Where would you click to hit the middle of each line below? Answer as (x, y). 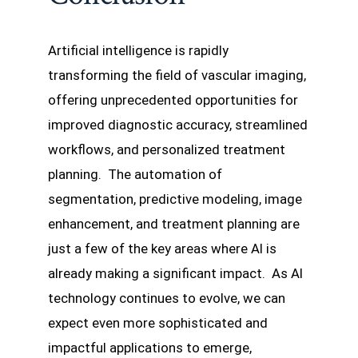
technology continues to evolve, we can (167, 298)
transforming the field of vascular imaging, (177, 76)
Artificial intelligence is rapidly (138, 51)
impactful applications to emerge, (150, 348)
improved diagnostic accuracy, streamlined (178, 125)
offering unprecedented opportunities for (173, 100)
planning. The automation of (135, 175)
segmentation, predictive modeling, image (175, 199)
